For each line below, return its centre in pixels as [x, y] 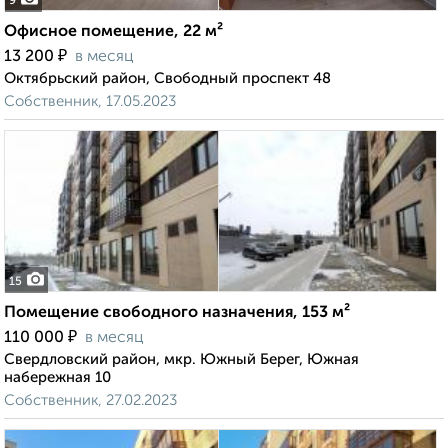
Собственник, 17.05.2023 [90, 102]
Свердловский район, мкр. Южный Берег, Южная [181, 360]
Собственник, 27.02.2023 [90, 401]
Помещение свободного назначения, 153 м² [177, 313]
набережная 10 [57, 378]
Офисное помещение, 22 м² [113, 32]
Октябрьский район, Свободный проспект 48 [167, 79]
